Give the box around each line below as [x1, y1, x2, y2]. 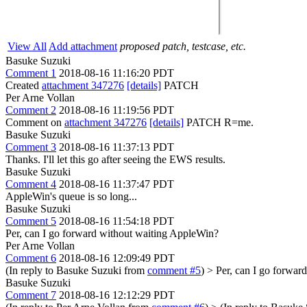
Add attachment [49, 40, 117, 52]
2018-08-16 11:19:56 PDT [59, 104, 174, 116]
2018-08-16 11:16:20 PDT [59, 67, 174, 79]
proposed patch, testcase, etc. [120, 40, 246, 52]
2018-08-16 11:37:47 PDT [59, 178, 174, 190]
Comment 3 [5, 141, 56, 153]
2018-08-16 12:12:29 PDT [59, 289, 175, 301]
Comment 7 [5, 289, 56, 301]
